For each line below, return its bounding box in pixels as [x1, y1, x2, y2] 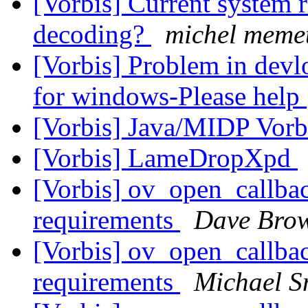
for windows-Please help [33, 81, 307, 111]
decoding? [33, 19, 151, 49]
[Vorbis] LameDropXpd [33, 143, 298, 173]
